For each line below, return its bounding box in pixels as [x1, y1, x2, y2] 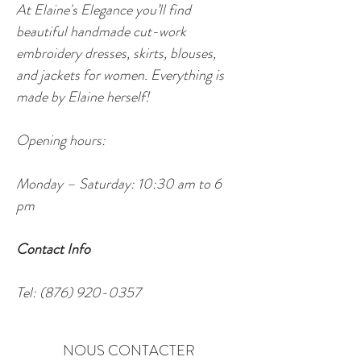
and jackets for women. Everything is [16, 64, 227, 85]
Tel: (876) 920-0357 [16, 282, 141, 303]
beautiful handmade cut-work [16, 21, 189, 42]
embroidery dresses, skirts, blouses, [16, 43, 219, 64]
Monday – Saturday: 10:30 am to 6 [16, 173, 225, 194]
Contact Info [16, 239, 90, 259]
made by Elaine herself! [16, 86, 149, 107]
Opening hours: [16, 130, 106, 151]
